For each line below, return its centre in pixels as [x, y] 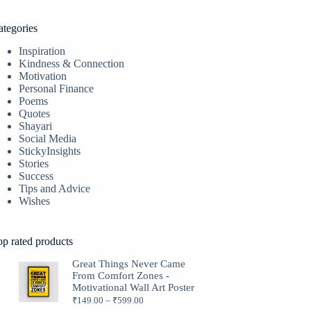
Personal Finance [57, 88]
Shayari [36, 126]
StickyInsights [50, 151]
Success [36, 176]
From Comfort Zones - [121, 275]
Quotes [35, 113]
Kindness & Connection [72, 63]
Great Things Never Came [129, 263]
